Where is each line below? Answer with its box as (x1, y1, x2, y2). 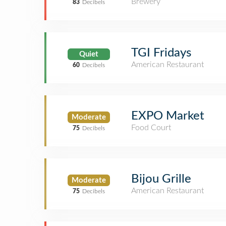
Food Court (131, 124, 171, 132)
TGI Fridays (131, 47, 191, 59)
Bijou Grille (131, 173, 191, 185)
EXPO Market (131, 110, 204, 122)
